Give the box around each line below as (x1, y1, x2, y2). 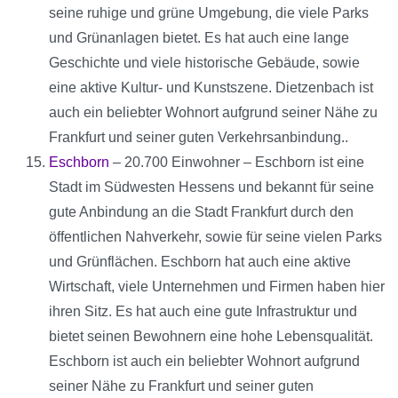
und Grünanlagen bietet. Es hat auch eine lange (49, 30, 349, 46)
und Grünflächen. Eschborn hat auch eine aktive (49, 254, 351, 270)
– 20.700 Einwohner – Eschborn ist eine (109, 155, 364, 171)
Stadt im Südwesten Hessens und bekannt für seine (49, 179, 374, 195)
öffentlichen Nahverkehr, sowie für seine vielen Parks (49, 229, 382, 245)
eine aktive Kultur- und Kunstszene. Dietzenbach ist (49, 80, 373, 96)
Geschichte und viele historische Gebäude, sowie (49, 55, 360, 71)
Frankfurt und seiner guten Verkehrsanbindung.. (49, 130, 348, 146)
